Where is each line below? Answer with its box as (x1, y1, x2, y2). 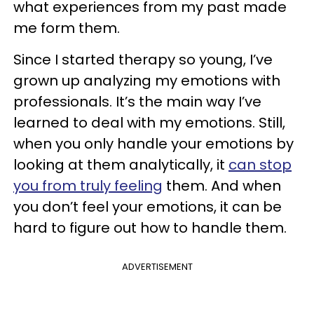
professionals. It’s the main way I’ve (13, 92, 261, 111)
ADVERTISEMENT (121, 260, 193, 273)
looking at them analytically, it (13, 155, 228, 175)
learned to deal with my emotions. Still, (13, 113, 285, 132)
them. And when (163, 176, 281, 196)
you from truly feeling (13, 176, 163, 196)
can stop (228, 155, 292, 175)
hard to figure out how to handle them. (13, 218, 290, 238)
